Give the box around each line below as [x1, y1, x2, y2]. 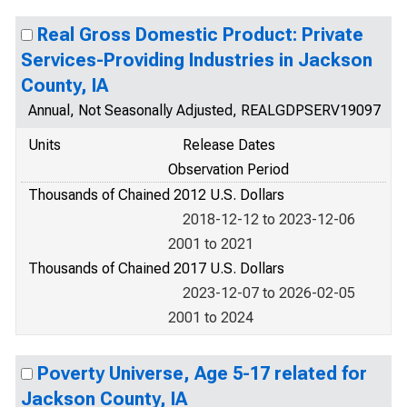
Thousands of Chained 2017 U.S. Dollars [28, 260, 284, 277]
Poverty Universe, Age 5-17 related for [37, 362, 367, 384]
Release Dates [183, 136, 275, 154]
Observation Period [168, 161, 289, 178]
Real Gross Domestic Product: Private [37, 24, 363, 45]
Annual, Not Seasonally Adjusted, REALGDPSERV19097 [28, 102, 381, 119]
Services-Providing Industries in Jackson [21, 49, 372, 71]
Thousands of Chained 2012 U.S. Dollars [28, 186, 284, 203]
